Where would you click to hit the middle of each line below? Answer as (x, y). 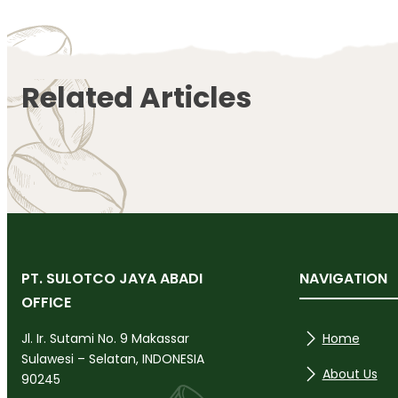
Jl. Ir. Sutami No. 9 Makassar (105, 339)
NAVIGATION (343, 279)
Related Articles (136, 97)
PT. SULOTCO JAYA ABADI (112, 279)
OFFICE (46, 303)
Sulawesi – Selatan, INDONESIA (113, 359)
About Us (350, 374)
